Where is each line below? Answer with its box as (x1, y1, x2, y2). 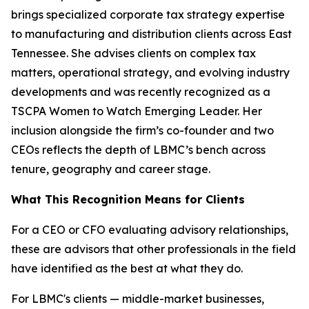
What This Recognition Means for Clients (11, 192, 245, 206)
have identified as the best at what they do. (11, 261, 243, 275)
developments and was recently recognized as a (11, 85, 270, 99)
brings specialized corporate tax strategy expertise (11, 8, 285, 21)
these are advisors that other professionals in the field (11, 242, 296, 256)
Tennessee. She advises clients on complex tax (11, 46, 256, 60)
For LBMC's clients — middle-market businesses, (11, 292, 264, 306)
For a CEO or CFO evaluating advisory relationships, (11, 223, 288, 237)
